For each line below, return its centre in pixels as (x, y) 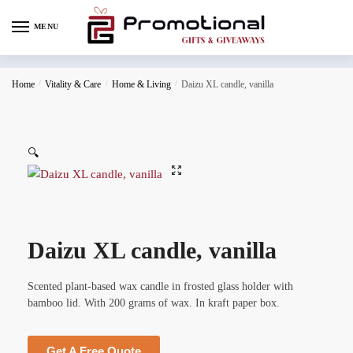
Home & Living (141, 84)
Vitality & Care (73, 84)
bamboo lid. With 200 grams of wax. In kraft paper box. (154, 303)
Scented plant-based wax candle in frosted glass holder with (160, 286)
